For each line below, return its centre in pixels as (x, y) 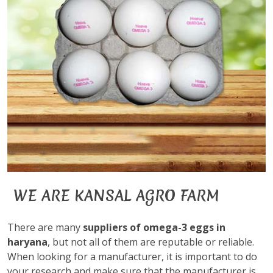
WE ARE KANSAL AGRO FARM (116, 196)
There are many (45, 227)
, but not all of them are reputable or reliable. (151, 242)
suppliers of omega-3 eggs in (154, 227)
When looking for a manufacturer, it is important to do (132, 257)
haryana (27, 242)
